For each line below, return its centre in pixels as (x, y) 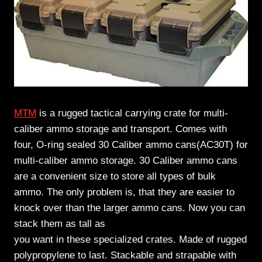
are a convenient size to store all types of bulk (115, 177)
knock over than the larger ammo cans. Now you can (130, 208)
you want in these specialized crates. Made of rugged (130, 240)
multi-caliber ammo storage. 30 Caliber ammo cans (126, 161)
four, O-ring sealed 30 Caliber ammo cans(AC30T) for (131, 145)
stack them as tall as (60, 224)
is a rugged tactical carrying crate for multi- (132, 113)
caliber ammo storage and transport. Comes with (120, 129)
